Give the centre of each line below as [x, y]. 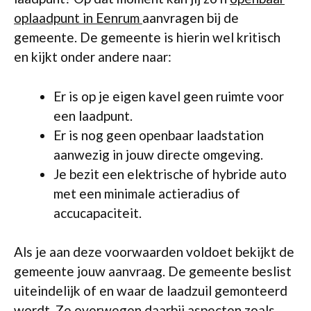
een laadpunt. [93, 115]
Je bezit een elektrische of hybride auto [170, 174]
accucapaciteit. [98, 212]
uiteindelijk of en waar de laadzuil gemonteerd [151, 291]
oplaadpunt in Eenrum [78, 18]
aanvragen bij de [191, 18]
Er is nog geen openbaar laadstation [159, 135]
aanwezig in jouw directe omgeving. [158, 154]
